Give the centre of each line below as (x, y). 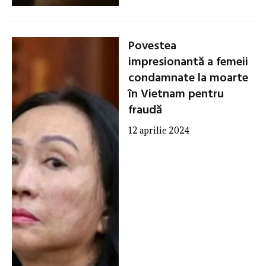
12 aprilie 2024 (159, 130)
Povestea (152, 46)
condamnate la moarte (188, 78)
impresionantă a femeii (188, 62)
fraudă (145, 110)
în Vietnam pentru (176, 94)
